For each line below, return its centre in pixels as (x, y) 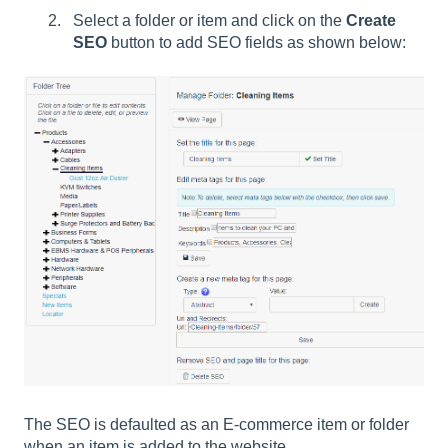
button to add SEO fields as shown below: (256, 42)
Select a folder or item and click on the (209, 20)
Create (371, 20)
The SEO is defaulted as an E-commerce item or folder (216, 425)
